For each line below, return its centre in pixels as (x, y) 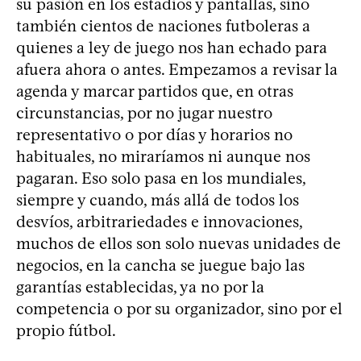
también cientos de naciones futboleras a (163, 25)
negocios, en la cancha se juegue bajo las (160, 265)
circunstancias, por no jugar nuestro (144, 112)
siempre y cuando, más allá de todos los (158, 199)
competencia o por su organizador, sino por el (179, 308)
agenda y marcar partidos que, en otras (155, 91)
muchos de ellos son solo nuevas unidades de (178, 243)
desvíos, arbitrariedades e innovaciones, (159, 221)
